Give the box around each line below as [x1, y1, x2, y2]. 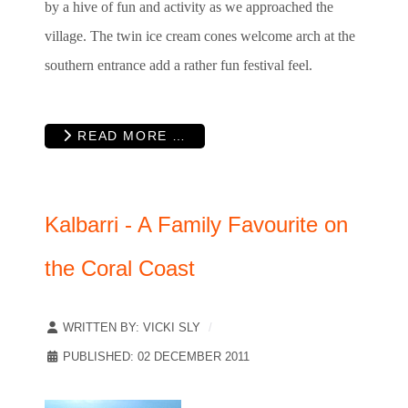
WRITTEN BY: [59, 321, 143, 335]
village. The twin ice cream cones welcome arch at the [45, 27, 355, 44]
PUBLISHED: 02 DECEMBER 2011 [63, 350, 250, 364]
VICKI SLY [143, 321, 200, 335]
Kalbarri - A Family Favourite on [45, 212, 348, 238]
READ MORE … [72, 128, 187, 144]
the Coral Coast [45, 256, 195, 281]
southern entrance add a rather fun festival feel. [45, 56, 312, 73]
